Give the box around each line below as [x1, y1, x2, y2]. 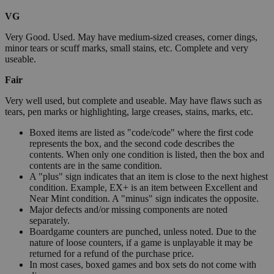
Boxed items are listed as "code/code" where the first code [29, 127, 253, 138]
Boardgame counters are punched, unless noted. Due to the [29, 226, 256, 237]
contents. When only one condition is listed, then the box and [29, 149, 264, 160]
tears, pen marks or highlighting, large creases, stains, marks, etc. [5, 106, 253, 117]
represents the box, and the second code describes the [29, 138, 234, 149]
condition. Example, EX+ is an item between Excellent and [29, 182, 257, 193]
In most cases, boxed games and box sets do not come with [29, 259, 256, 270]
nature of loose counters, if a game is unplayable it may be [29, 237, 253, 248]
